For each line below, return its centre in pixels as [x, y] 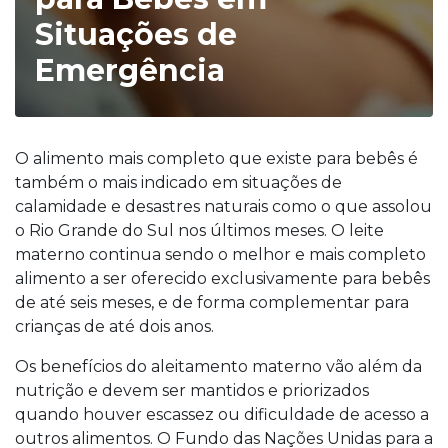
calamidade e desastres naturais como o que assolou [223, 206]
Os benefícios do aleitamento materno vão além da [218, 366]
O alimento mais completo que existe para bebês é [216, 158]
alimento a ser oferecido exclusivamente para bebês [222, 278]
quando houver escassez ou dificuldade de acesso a [222, 414]
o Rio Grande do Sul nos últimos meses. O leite [199, 230]
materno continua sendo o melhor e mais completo [220, 254]
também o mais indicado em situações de [178, 182]
